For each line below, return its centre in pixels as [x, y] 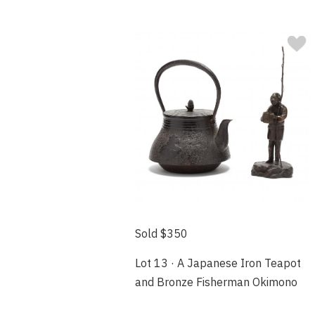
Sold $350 [161, 233]
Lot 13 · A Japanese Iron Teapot [218, 263]
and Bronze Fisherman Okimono [216, 282]
